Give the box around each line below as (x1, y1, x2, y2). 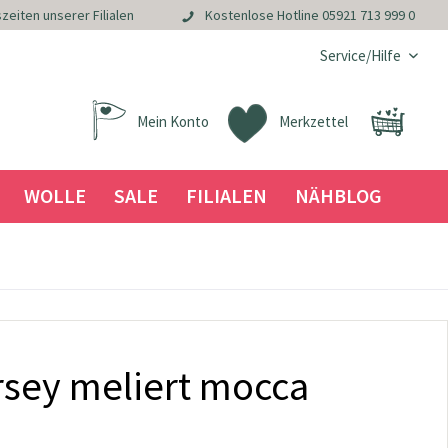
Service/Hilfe (320, 46, 401, 65)
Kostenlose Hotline (204, 6, 322, 25)
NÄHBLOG (294, 183, 382, 208)
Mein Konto (137, 112, 209, 131)
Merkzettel (279, 112, 348, 131)
